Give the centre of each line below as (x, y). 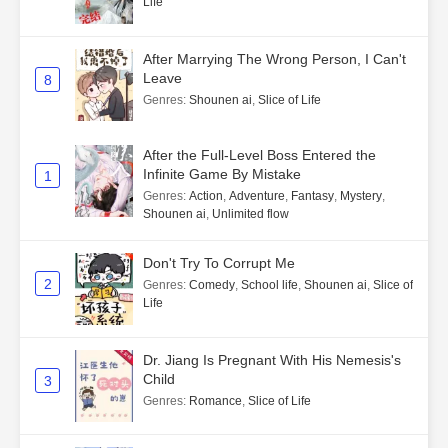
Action (206, 196)
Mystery (361, 196)
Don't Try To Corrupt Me (219, 263)
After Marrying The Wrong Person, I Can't (274, 59)
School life (269, 285)
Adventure (257, 196)
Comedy (212, 285)
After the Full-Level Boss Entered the (259, 155)
